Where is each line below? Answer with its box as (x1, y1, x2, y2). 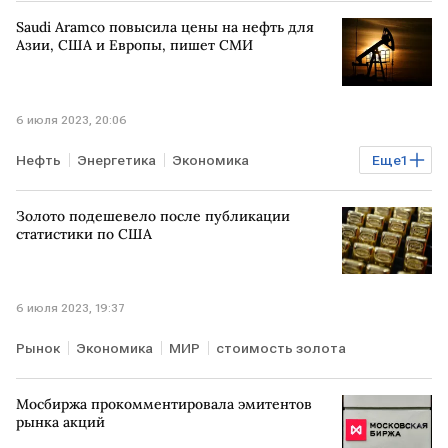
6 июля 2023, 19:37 (16, 301, 125, 316)
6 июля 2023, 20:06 (16, 112, 127, 127)
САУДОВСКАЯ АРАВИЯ (24, 187, 178, 204)
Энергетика (77, 151, 156, 168)
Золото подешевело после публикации (16, 206, 290, 225)
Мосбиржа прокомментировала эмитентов (16, 395, 312, 414)
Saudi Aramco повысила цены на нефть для (16, 18, 314, 37)
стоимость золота (216, 340, 346, 357)
